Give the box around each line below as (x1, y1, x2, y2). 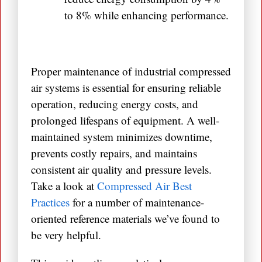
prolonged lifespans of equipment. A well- (31, 113, 219, 128)
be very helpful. (31, 227, 101, 243)
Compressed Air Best (97, 178, 192, 194)
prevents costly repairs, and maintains (31, 146, 197, 161)
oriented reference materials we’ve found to (31, 211, 220, 226)
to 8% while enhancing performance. (64, 8, 229, 23)
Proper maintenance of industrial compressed (31, 64, 231, 79)
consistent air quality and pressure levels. (31, 162, 212, 177)
